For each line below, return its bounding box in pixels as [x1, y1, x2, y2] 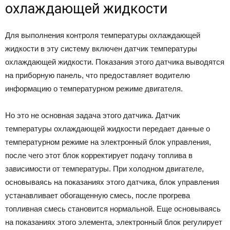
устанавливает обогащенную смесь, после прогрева [5, 190, 190, 200]
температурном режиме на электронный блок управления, [5, 137, 211, 146]
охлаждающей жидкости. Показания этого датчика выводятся [5, 57, 224, 66]
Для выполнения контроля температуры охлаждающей [5, 30, 200, 40]
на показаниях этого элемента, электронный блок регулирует [5, 217, 222, 226]
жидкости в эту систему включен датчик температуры [5, 44, 197, 53]
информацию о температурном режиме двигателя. [5, 84, 183, 93]
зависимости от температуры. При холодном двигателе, [5, 164, 204, 173]
